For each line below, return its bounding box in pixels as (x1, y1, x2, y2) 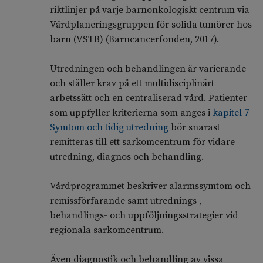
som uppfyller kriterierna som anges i (49, 107, 213, 119)
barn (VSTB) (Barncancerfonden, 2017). (49, 33, 219, 46)
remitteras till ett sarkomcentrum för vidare (49, 136, 235, 149)
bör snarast (168, 122, 220, 134)
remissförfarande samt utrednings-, (49, 195, 202, 207)
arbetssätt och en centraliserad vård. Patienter (49, 92, 247, 104)
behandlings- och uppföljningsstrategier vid (49, 210, 238, 222)
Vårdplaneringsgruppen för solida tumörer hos (49, 19, 252, 31)
